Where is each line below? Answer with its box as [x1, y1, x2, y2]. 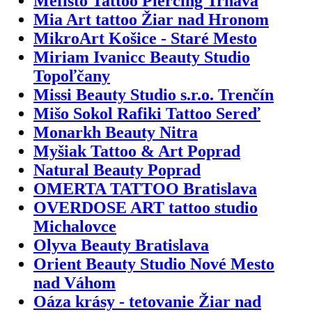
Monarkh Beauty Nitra [33, 123, 198, 141]
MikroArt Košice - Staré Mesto [33, 29, 257, 47]
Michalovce [33, 217, 116, 235]
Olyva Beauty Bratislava [33, 235, 209, 254]
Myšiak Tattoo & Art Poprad [33, 141, 240, 160]
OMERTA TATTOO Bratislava [33, 179, 257, 198]
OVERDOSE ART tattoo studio [33, 198, 258, 217]
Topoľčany [33, 66, 110, 85]
